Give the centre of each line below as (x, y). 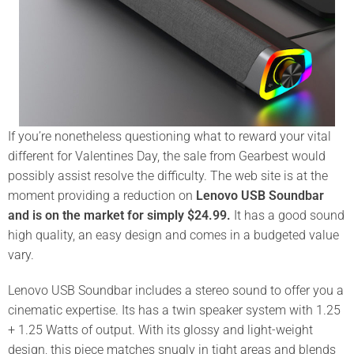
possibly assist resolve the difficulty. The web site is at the (168, 175)
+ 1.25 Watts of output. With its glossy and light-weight (160, 330)
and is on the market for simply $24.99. (119, 215)
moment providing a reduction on (102, 195)
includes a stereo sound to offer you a (238, 290)
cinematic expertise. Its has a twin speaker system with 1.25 (174, 310)
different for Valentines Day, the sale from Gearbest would (167, 156)
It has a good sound (288, 215)
